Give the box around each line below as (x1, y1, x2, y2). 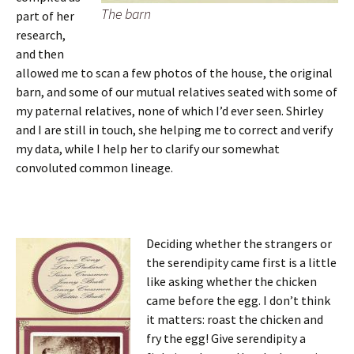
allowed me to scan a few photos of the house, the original (16, 65, 333, 81)
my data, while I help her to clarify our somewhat (16, 141, 280, 156)
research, (16, 27, 66, 43)
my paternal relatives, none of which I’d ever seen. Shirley (16, 103, 323, 119)
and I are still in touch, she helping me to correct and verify (16, 122, 333, 137)
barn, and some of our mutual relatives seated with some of (16, 84, 337, 100)
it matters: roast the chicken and (146, 311, 323, 327)
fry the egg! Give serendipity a (146, 330, 306, 346)
